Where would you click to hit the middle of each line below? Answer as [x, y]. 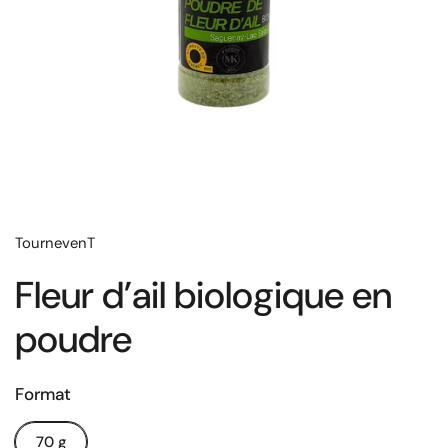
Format [43, 394]
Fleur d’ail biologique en [203, 295]
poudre [73, 339]
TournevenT [55, 243]
